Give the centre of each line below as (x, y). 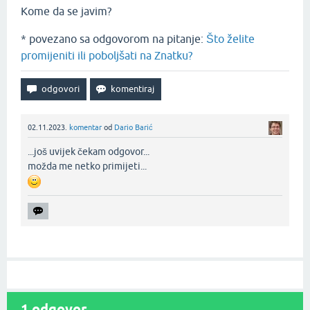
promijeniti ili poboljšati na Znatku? (107, 55)
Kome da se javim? (66, 11)
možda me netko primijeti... (87, 166)
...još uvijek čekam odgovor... (89, 152)
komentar (85, 127)
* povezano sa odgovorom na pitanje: (113, 39)
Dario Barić (134, 127)
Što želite (230, 39)
